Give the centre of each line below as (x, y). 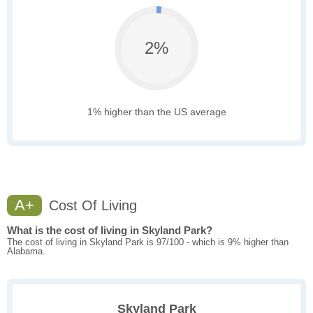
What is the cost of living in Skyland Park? (110, 231)
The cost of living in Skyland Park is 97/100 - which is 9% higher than (148, 242)
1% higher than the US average (156, 112)
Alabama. (26, 252)
